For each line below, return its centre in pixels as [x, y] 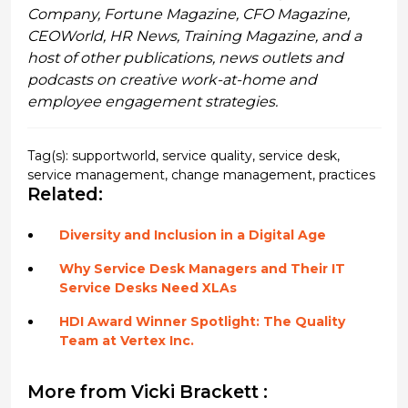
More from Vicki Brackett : [147, 392]
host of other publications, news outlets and [185, 57]
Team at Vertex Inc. [126, 341]
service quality [207, 155]
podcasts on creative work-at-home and [172, 79]
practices [347, 174]
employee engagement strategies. [152, 101]
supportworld [113, 155]
